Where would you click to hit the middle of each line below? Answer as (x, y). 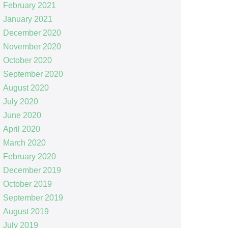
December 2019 (32, 170)
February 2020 (29, 156)
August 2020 (26, 88)
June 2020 (22, 115)
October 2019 (27, 184)
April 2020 (21, 129)
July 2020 (20, 101)
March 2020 (24, 142)
